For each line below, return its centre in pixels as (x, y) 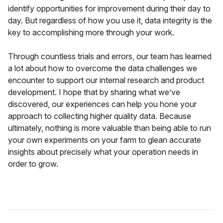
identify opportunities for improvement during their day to (109, 9)
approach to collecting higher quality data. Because (100, 116)
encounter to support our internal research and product (106, 80)
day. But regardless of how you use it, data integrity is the (110, 21)
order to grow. (33, 164)
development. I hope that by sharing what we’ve (94, 92)
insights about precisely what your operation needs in (103, 152)
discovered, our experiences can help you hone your (102, 104)
